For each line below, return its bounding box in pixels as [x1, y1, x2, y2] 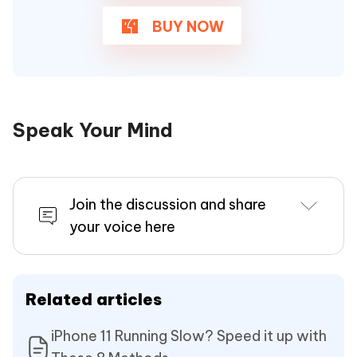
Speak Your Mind [13, 118, 173, 143]
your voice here [69, 218, 175, 237]
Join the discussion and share [69, 195, 266, 214]
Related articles [25, 289, 162, 310]
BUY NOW [149, 18, 224, 37]
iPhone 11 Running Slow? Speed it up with [51, 327, 327, 346]
